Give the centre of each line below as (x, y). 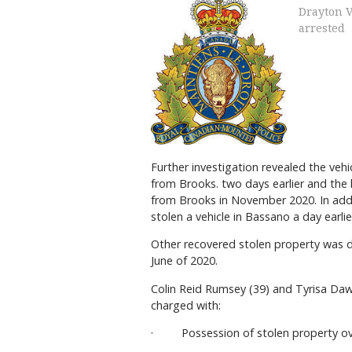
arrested (321, 29)
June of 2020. (184, 261)
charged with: (186, 305)
